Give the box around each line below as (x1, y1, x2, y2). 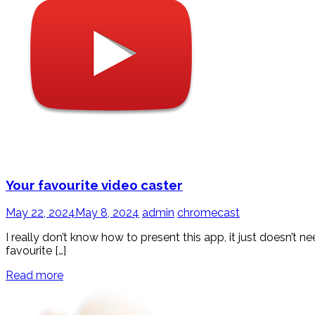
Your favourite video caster (6, 176, 183, 193)
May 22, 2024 (6, 205, 75, 219)
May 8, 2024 (75, 205, 139, 219)
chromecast (177, 205, 240, 219)
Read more (6, 268, 63, 282)
